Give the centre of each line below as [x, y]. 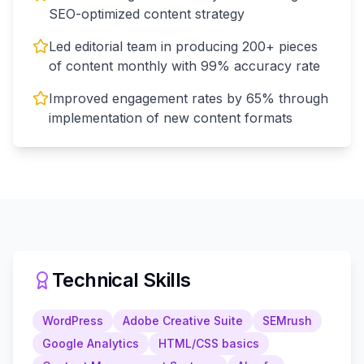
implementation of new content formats [171, 117]
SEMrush [287, 320]
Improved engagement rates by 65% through [188, 98]
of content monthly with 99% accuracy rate [184, 65]
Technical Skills [121, 279]
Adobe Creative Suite [183, 320]
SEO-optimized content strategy [147, 13]
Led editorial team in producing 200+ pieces [183, 46]
